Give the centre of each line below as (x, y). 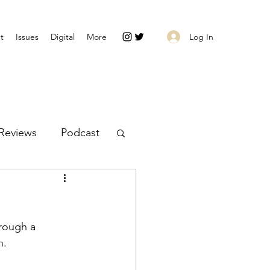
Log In (201, 36)
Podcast (80, 132)
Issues (27, 37)
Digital (63, 37)
